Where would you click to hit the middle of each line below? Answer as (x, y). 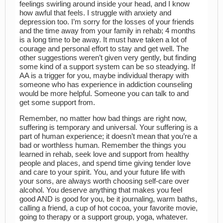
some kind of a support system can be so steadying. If (107, 66)
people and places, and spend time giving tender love (105, 164)
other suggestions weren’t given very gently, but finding (108, 57)
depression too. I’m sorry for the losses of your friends (107, 22)
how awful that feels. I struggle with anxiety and (95, 13)
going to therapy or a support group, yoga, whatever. (104, 217)
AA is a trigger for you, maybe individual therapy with (104, 75)
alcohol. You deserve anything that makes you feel (101, 190)
